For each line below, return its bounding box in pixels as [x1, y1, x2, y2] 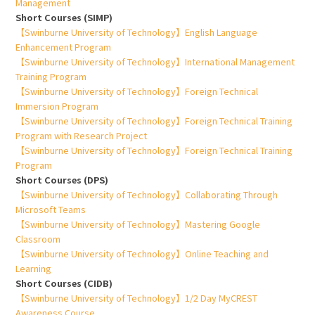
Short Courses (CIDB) [15, 276, 113, 290]
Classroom [15, 232, 61, 246]
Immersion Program [15, 99, 99, 113]
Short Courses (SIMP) [15, 11, 113, 25]
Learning [15, 262, 52, 276]
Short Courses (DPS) [15, 173, 109, 187]
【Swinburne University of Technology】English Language [15, 25, 258, 39]
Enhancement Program [15, 40, 112, 54]
